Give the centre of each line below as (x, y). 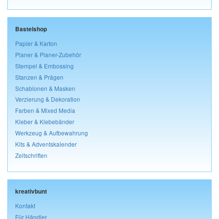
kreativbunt (31, 192)
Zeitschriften (31, 155)
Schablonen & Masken (45, 88)
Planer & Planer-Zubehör (48, 54)
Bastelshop (31, 29)
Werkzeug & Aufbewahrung (52, 133)
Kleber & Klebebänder (45, 122)
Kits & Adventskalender (46, 144)
